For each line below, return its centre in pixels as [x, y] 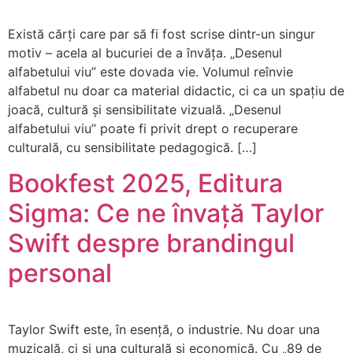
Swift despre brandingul [151, 243]
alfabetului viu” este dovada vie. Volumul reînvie [150, 72]
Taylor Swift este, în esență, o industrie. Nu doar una [164, 329]
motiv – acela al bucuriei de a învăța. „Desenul [145, 53]
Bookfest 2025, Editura [145, 183]
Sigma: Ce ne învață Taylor [166, 213]
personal [60, 273]
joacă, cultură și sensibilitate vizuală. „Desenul [145, 110]
